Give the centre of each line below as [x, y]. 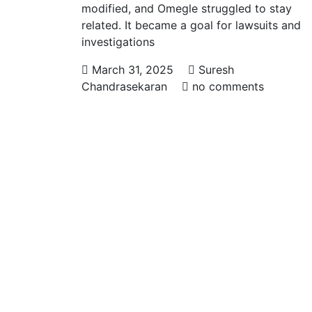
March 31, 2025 [133, 70]
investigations [118, 42]
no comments [226, 86]
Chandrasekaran [124, 86]
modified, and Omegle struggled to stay [187, 8]
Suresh [214, 70]
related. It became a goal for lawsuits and [191, 25]
